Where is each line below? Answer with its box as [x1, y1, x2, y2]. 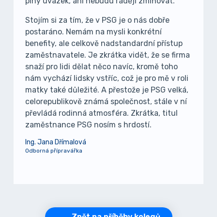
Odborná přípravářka [25, 147, 82, 154]
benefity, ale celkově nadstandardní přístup [25, 39, 183, 48]
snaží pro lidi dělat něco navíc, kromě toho [25, 62, 178, 71]
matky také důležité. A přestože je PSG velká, [25, 85, 188, 94]
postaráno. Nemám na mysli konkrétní [25, 27, 162, 36]
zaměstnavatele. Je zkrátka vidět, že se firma [25, 50, 190, 60]
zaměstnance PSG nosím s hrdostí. [25, 120, 152, 129]
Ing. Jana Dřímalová [25, 138, 86, 146]
